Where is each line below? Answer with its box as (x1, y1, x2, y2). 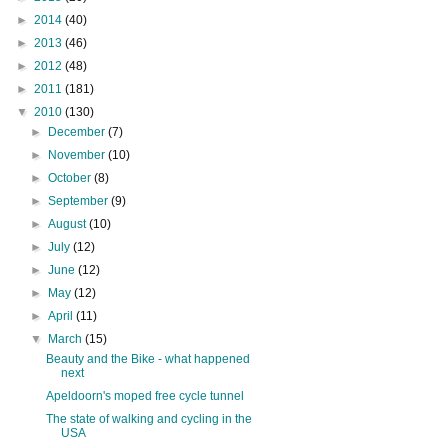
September (48, 193, 112, 208)
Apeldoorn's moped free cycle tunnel (45, 388, 244, 403)
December (48, 124, 109, 139)
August (48, 216, 90, 231)
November (48, 147, 109, 162)
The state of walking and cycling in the (45, 411, 252, 426)
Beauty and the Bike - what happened (45, 351, 250, 366)
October (48, 170, 95, 185)
